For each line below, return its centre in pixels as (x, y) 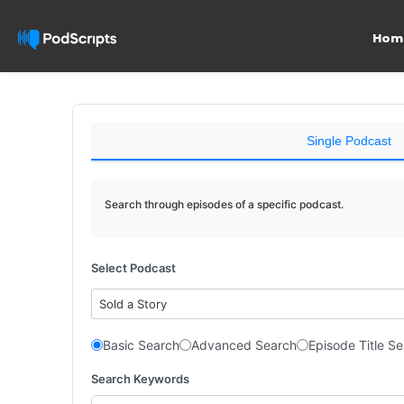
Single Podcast (349, 141)
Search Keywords (140, 378)
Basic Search (141, 345)
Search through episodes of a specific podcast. (224, 204)
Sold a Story (133, 304)
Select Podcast (133, 268)
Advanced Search (244, 345)
